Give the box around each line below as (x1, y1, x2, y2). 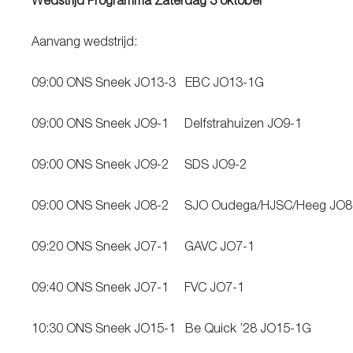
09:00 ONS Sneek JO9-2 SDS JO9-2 (32, 160, 247, 173)
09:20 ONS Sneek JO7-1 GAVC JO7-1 (32, 242, 255, 255)
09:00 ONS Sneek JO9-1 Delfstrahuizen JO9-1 (32, 119, 302, 132)
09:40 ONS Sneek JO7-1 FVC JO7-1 (32, 283, 244, 295)
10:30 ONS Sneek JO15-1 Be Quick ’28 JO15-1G (32, 324, 311, 336)
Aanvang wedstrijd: (32, 37, 178, 50)
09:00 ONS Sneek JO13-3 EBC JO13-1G (32, 78, 264, 91)
